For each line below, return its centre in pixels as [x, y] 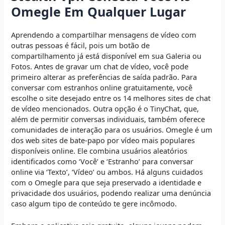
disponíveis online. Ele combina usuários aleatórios [99, 150]
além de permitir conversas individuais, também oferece [108, 119]
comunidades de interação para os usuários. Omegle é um [112, 129]
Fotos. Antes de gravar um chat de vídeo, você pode [100, 66]
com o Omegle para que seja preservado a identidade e [106, 182]
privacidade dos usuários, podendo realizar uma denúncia [111, 193]
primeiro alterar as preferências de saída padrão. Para [104, 77]
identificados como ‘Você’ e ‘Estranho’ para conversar [102, 161]
